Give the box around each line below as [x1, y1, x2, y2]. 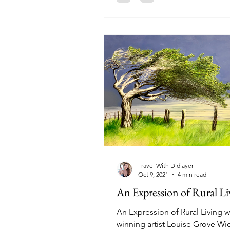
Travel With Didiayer [138, 162, 194, 169]
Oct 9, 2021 [138, 170, 168, 178]
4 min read [178, 170, 206, 178]
